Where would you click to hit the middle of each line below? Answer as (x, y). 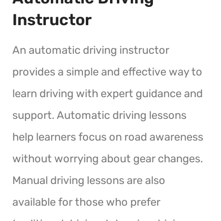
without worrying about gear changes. (108, 158)
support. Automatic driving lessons (99, 115)
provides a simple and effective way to (107, 72)
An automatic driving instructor (91, 50)
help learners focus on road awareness (108, 137)
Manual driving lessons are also (89, 180)
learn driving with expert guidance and (108, 93)
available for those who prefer (86, 202)
